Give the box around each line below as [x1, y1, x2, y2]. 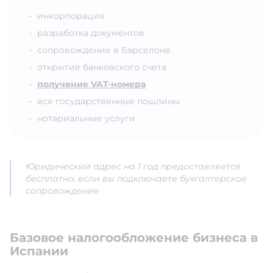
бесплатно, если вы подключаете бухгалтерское [26, 173, 247, 185]
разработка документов [37, 27, 144, 39]
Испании [10, 244, 68, 259]
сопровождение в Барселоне [37, 44, 171, 56]
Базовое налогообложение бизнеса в [10, 230, 258, 246]
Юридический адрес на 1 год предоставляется [26, 161, 241, 172]
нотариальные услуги [37, 113, 135, 124]
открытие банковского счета [37, 62, 166, 73]
